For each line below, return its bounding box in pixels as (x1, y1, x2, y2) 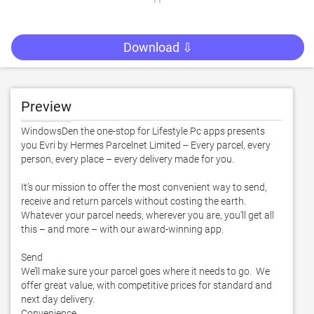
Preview (21, 98, 71, 115)
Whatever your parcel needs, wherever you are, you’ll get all (21, 210, 274, 221)
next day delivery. (21, 294, 97, 305)
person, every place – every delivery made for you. (21, 153, 236, 165)
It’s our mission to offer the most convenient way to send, (21, 182, 267, 193)
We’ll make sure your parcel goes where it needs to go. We (21, 266, 270, 277)
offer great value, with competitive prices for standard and (21, 280, 272, 291)
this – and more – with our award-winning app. (21, 224, 226, 235)
